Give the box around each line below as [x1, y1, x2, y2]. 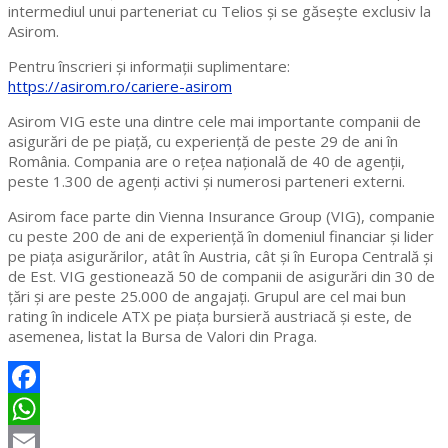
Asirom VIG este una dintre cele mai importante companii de [8, 111, 421, 132]
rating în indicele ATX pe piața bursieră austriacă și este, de [8, 306, 412, 327]
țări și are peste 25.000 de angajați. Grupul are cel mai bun [8, 286, 406, 307]
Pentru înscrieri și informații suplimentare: [8, 56, 290, 77]
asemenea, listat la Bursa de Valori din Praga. [8, 326, 317, 347]
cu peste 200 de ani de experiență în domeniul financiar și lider [8, 226, 434, 247]
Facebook [8, 399, 74, 420]
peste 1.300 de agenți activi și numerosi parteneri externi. [8, 171, 405, 192]
